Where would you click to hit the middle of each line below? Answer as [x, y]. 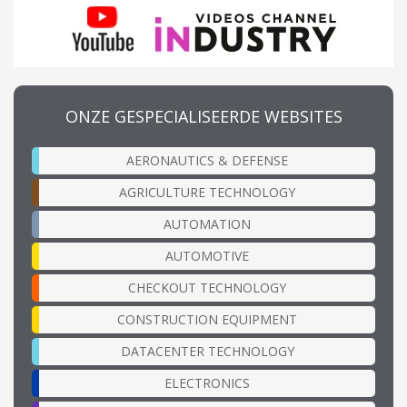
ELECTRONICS [207, 382]
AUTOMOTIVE [207, 255]
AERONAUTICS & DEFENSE [207, 160]
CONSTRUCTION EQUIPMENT [207, 319]
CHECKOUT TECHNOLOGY [207, 287]
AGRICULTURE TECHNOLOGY [207, 192]
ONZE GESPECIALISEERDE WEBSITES [203, 116]
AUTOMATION [207, 223]
